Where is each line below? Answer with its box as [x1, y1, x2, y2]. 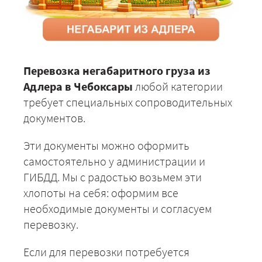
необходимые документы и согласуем [23, 201, 212, 216]
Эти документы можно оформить [23, 138, 189, 153]
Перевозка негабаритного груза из [23, 63, 211, 78]
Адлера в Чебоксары [23, 79, 133, 94]
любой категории [133, 79, 223, 94]
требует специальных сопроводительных [23, 95, 232, 110]
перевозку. [23, 217, 78, 232]
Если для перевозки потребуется [23, 244, 189, 260]
